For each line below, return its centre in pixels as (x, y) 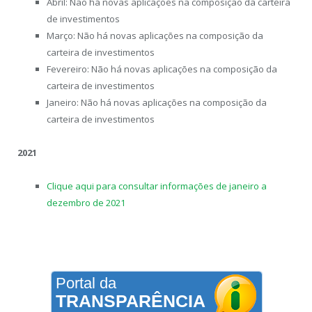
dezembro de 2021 (86, 202)
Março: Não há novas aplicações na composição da (155, 35)
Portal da (86, 283)
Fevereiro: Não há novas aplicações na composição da (162, 69)
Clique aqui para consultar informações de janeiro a (157, 186)
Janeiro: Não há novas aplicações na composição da (157, 102)
